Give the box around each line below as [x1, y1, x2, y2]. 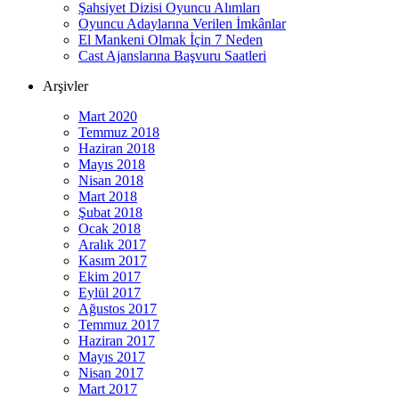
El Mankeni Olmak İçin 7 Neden [78, 31, 263, 47]
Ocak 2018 [78, 220, 141, 236]
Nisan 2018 [78, 172, 143, 188]
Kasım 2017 [78, 252, 147, 268]
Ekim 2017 [78, 268, 141, 284]
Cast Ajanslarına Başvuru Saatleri [78, 47, 266, 63]
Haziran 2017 [78, 332, 155, 348]
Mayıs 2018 [78, 156, 145, 172]
